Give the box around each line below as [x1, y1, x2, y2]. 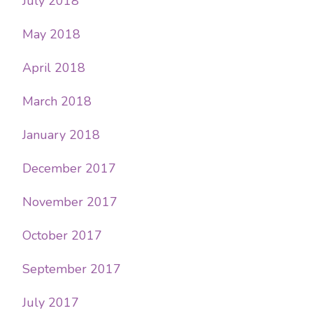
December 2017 [22, 159, 116, 177]
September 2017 [22, 260, 121, 277]
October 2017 [22, 226, 102, 244]
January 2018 [22, 126, 100, 143]
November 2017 [22, 193, 117, 210]
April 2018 [22, 59, 85, 76]
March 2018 [22, 92, 92, 110]
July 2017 [22, 293, 79, 311]
